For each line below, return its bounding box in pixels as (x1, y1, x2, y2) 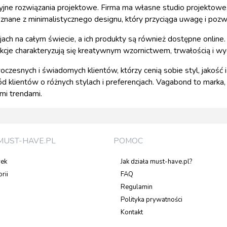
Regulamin (121, 182, 153, 192)
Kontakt (121, 208, 143, 217)
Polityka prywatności (121, 195, 182, 205)
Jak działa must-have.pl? (121, 157, 192, 167)
